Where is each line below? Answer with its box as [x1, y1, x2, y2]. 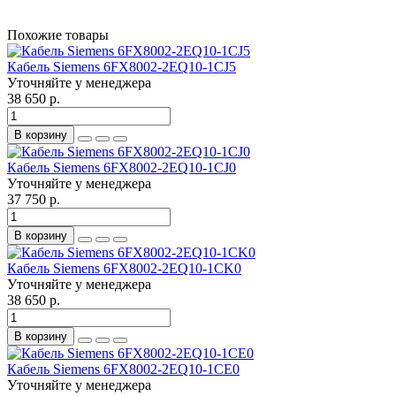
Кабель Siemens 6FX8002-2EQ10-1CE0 [7, 361, 240, 377]
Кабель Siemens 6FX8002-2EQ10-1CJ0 [7, 159, 236, 175]
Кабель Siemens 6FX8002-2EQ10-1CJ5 [7, 58, 236, 74]
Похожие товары [7, 27, 109, 42]
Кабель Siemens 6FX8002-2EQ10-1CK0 [7, 260, 241, 276]
